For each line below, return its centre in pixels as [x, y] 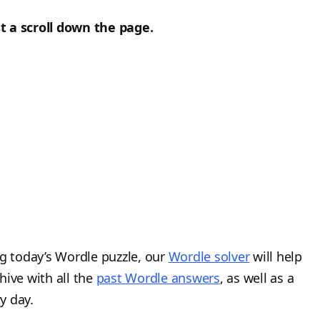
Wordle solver [209, 256]
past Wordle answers [158, 277]
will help [276, 256]
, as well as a [257, 277]
